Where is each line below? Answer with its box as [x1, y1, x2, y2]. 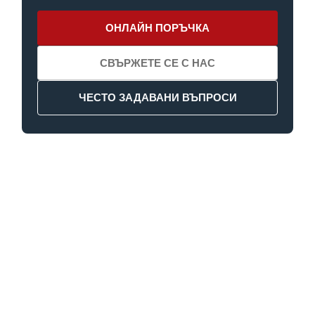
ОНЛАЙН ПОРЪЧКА [105, 21, 210, 34]
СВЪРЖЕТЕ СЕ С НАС [100, 56, 215, 69]
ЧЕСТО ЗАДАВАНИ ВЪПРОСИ [78, 91, 237, 104]
